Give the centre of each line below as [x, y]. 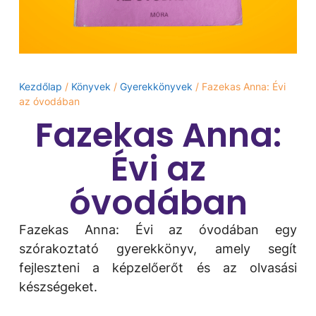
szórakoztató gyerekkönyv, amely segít [158, 249]
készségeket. [58, 287]
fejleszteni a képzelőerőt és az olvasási [158, 268]
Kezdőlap [40, 87]
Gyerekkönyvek [156, 87]
